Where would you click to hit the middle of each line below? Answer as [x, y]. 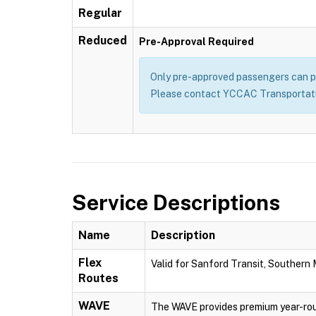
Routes [98, 278]
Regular [100, 13]
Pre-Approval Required [196, 42]
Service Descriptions [176, 202]
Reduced [103, 41]
